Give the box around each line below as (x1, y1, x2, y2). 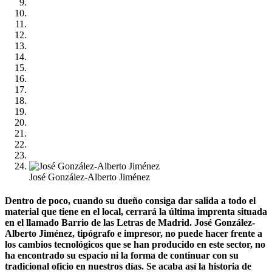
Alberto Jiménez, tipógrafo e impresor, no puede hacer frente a (5, 228, 262, 239)
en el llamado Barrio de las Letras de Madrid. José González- (5, 217, 255, 228)
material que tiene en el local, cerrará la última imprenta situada (5, 206, 267, 217)
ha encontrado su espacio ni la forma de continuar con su (5, 250, 239, 261)
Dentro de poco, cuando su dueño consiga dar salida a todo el (5, 195, 256, 206)
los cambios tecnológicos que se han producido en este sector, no (5, 239, 265, 250)
